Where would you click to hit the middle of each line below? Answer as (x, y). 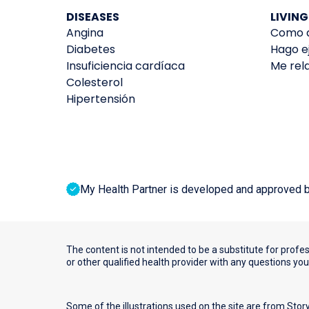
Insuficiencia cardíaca (126, 66)
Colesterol (94, 83)
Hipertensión (101, 99)
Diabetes (91, 50)
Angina (85, 33)
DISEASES (93, 17)
